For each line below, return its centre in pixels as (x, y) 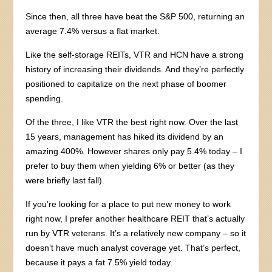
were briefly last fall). (65, 180)
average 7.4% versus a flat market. (93, 31)
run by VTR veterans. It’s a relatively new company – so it (136, 233)
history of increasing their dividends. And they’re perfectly (135, 69)
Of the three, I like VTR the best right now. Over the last (132, 122)
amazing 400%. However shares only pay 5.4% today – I (134, 151)
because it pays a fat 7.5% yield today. (99, 262)
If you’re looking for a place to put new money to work (128, 204)
